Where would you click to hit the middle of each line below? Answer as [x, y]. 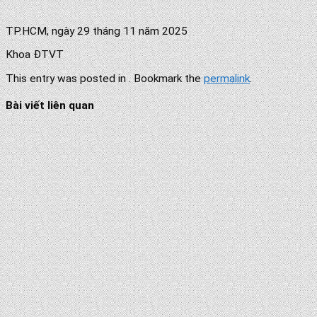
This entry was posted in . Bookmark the [105, 78]
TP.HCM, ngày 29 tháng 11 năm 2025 [97, 31]
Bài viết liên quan [50, 106]
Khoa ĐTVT [35, 55]
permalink [227, 78]
